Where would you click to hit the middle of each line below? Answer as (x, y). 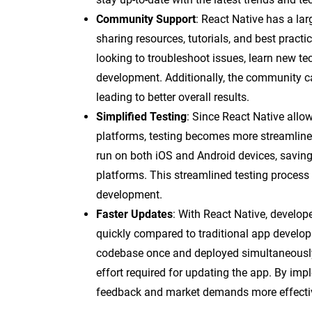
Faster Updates (134, 214)
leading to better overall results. (173, 97)
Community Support (146, 19)
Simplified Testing (141, 116)
